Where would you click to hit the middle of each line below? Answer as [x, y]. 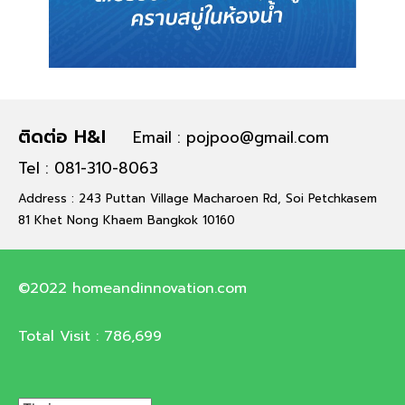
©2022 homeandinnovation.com [132, 288]
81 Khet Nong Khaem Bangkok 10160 [127, 220]
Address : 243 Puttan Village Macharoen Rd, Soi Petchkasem [198, 198]
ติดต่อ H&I [62, 137]
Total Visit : [61, 336]
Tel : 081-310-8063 [88, 168]
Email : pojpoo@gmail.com [231, 137]
